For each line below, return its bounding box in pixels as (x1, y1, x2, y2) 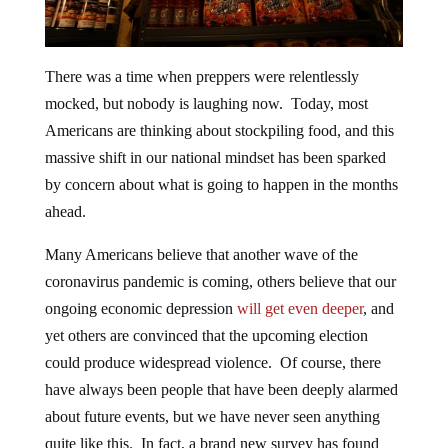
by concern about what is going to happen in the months (44, 176, 398, 194)
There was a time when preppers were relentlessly (44, 68, 359, 86)
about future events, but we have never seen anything (44, 408, 380, 426)
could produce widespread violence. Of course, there (44, 354, 381, 372)
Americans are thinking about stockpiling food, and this (44, 122, 394, 140)
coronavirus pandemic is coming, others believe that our (44, 273, 396, 291)
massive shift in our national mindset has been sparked (44, 149, 386, 167)
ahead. (44, 203, 86, 221)
